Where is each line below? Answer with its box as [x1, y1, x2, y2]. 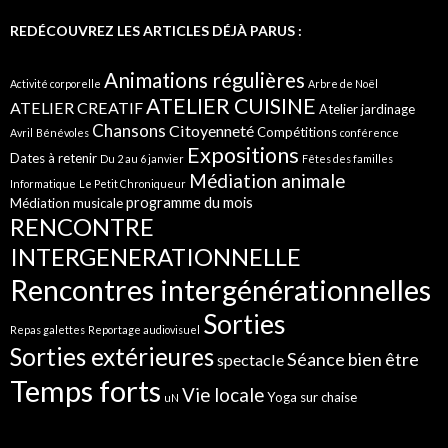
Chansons [92, 120, 166, 141]
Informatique [10, 177, 76, 190]
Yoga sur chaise [267, 389, 357, 405]
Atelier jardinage [319, 101, 415, 117]
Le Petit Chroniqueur [79, 177, 186, 190]
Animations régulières [104, 68, 305, 92]
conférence [340, 126, 399, 139]
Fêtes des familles [302, 152, 393, 165]
